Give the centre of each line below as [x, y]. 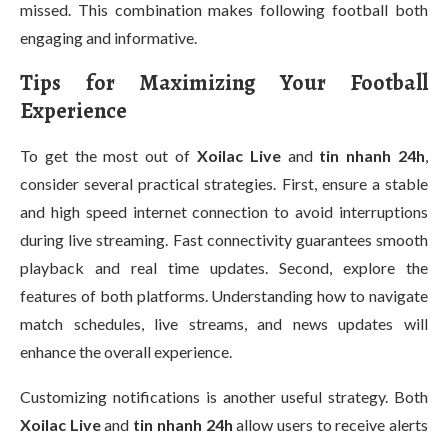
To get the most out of [108, 155]
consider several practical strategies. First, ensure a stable [224, 183]
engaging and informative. [108, 37]
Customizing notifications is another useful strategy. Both [224, 396]
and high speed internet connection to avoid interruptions [224, 211]
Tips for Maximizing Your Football [224, 83]
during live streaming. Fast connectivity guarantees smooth [224, 239]
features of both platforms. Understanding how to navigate [224, 295]
